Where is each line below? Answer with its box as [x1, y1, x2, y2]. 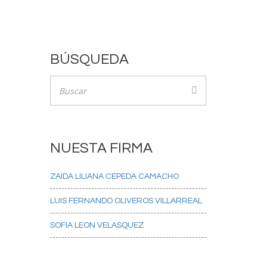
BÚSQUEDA [49, 52, 129, 67]
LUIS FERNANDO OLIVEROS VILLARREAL [49, 197, 202, 205]
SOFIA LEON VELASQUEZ [49, 221, 144, 229]
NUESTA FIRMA [49, 141, 153, 156]
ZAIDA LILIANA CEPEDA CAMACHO [49, 172, 179, 181]
